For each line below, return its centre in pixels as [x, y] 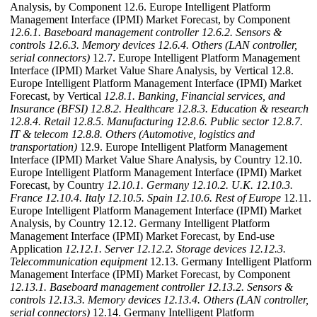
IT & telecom [39, 134]
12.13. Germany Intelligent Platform [229, 262]
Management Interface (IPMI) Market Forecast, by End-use [142, 236]
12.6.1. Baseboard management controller [104, 33]
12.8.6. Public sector [223, 122]
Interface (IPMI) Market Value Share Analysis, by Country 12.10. [156, 160]
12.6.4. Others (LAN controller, [227, 45]
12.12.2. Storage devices [191, 249]
